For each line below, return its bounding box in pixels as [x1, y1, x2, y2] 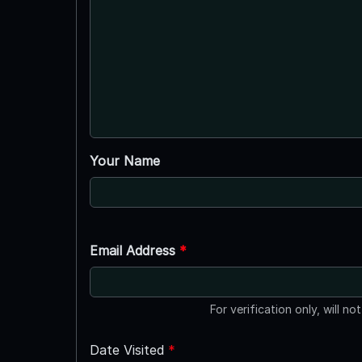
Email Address [89, 242, 179, 259]
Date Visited [89, 341, 168, 358]
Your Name [89, 152, 160, 169]
